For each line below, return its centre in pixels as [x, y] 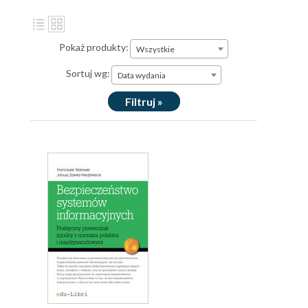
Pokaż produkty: [94, 47]
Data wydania [142, 75]
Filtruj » [144, 101]
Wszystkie [155, 49]
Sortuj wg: [88, 74]
